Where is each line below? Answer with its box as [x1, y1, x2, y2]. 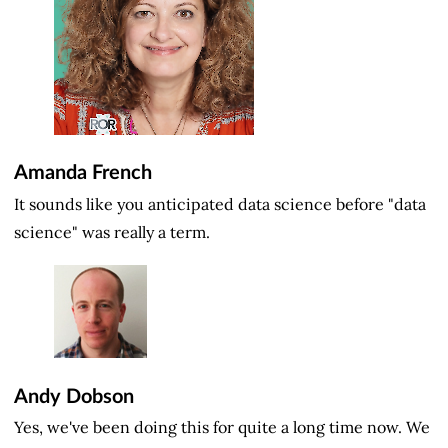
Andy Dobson [14, 386, 134, 407]
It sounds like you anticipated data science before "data [14, 193, 426, 214]
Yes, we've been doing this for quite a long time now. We [14, 417, 430, 438]
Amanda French [14, 163, 152, 184]
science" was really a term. [14, 221, 210, 242]
